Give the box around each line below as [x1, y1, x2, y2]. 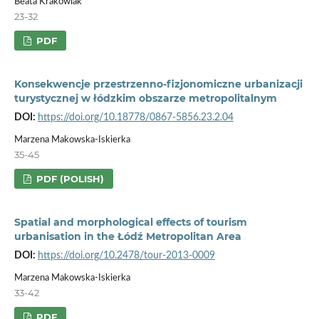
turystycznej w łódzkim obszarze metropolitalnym [14, 91, 277, 105]
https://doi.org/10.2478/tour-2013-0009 [37, 250, 215, 261]
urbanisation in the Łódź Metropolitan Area [14, 229, 241, 243]
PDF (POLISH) [33, 172, 105, 184]
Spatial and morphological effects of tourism [14, 215, 247, 229]
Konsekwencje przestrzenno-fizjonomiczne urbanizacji [14, 77, 303, 90]
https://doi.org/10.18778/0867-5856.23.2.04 [37, 112, 234, 122]
